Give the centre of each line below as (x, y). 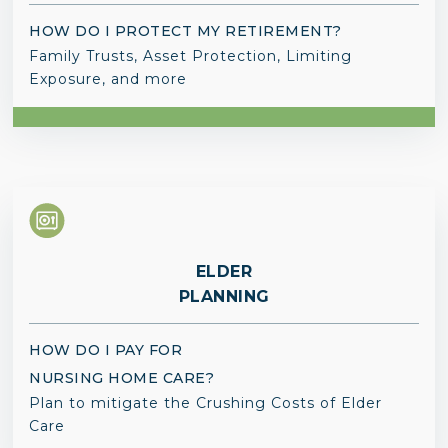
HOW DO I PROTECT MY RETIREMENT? (185, 30)
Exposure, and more (108, 78)
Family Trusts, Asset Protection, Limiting (191, 55)
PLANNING (224, 296)
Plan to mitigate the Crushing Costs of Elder (206, 402)
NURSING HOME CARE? (122, 377)
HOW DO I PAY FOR (108, 349)
